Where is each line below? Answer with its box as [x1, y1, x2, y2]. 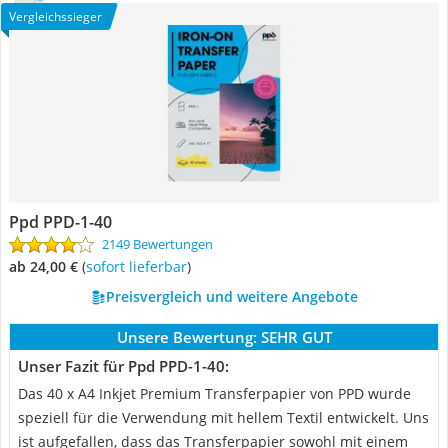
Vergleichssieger [9, 8, 102, 25]
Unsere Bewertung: [116, 327, 257, 347]
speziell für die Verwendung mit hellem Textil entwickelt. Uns [18, 408, 429, 427]
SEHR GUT [260, 327, 332, 347]
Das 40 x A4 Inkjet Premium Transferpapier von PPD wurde [18, 384, 411, 403]
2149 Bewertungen [102, 235, 213, 253]
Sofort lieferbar [93, 257, 187, 276]
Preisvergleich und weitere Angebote [105, 287, 358, 306]
